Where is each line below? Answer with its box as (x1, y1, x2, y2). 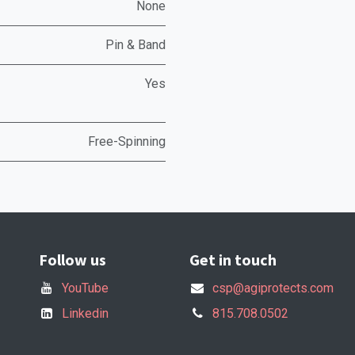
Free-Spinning (88, 134, 166, 149)
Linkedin (61, 306, 109, 322)
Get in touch (189, 250, 277, 270)
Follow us (39, 250, 106, 270)
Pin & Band (105, 37, 166, 52)
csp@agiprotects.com (212, 281, 334, 296)
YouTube (61, 281, 109, 296)
